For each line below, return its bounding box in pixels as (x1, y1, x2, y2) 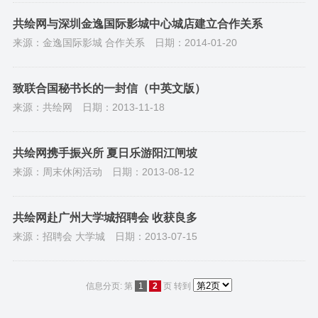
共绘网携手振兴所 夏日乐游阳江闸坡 (12, 147, 197, 159)
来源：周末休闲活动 (12, 166, 102, 177)
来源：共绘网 (12, 102, 72, 113)
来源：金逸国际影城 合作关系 (12, 37, 145, 48)
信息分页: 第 (86, 281, 135, 291)
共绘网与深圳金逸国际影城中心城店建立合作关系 (12, 18, 263, 30)
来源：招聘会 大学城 (12, 231, 105, 242)
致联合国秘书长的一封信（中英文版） (12, 82, 206, 94)
